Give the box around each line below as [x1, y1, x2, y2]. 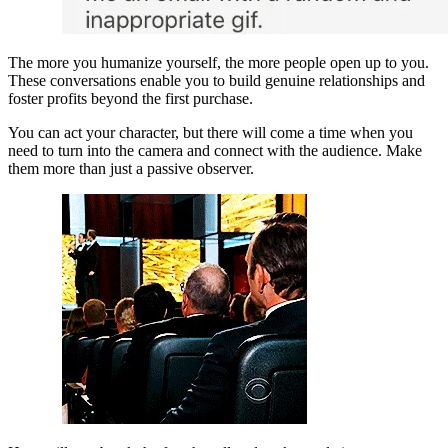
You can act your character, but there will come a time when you [8, 124, 413, 141]
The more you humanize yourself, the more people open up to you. [8, 54, 429, 71]
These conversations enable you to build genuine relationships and [8, 72, 425, 89]
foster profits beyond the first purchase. [8, 90, 253, 107]
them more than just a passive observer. [8, 160, 254, 177]
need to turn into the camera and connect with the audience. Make [8, 142, 422, 159]
